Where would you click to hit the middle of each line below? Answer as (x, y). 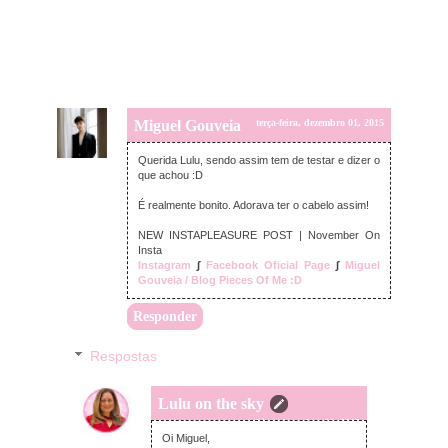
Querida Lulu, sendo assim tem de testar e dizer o (259, 159)
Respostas (124, 355)
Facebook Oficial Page (268, 264)
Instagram (164, 264)
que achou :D (170, 174)
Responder (165, 316)
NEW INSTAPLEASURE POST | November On (259, 234)
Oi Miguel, (186, 437)
